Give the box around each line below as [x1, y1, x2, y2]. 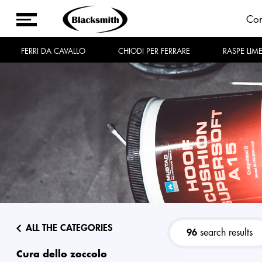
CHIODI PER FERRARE [123, 47, 191, 55]
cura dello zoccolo [23, 250, 108, 259]
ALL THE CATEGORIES [26, 223, 113, 233]
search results [197, 228, 253, 237]
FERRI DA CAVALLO [25, 47, 86, 55]
